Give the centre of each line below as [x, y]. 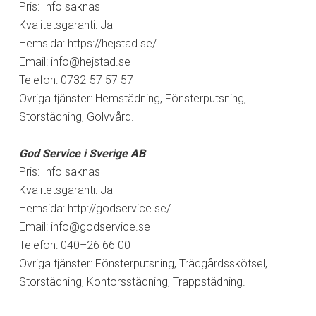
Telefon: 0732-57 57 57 [76, 80]
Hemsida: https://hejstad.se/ [87, 43]
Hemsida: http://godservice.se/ [95, 208]
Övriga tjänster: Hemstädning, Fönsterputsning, [132, 98]
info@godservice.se [100, 226]
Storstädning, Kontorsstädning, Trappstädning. [132, 281]
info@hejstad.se [90, 61]
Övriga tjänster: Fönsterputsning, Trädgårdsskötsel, [143, 263]
